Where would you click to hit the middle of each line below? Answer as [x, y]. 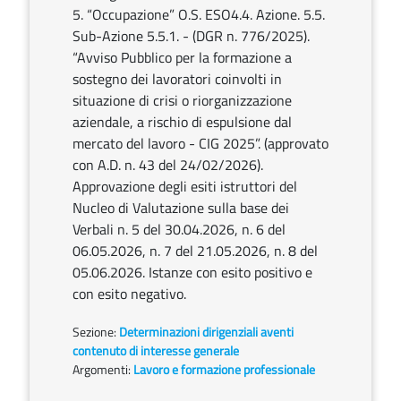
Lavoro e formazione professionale [224, 369]
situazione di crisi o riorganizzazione [182, 100]
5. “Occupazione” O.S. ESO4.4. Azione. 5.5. [199, 14]
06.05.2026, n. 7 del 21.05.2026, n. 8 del [195, 251]
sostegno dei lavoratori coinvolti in [177, 79]
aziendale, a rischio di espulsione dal [182, 122]
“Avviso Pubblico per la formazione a [182, 57]
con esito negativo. [129, 294]
